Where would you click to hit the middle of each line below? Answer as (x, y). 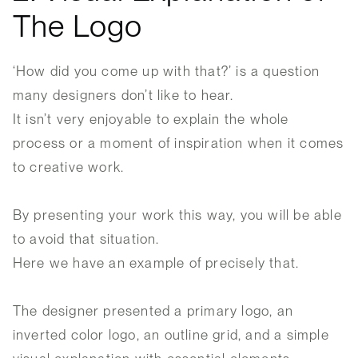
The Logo (78, 26)
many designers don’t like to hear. (123, 95)
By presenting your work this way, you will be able (177, 215)
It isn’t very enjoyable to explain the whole (151, 119)
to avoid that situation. (86, 239)
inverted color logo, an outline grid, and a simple (171, 335)
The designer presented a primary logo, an (153, 311)
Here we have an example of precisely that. (156, 263)
